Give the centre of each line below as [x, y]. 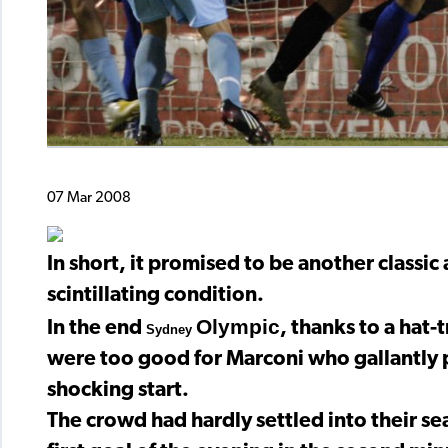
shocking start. [118, 391]
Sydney [171, 330]
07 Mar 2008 [89, 198]
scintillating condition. [155, 296]
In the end [96, 329]
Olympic [238, 327]
